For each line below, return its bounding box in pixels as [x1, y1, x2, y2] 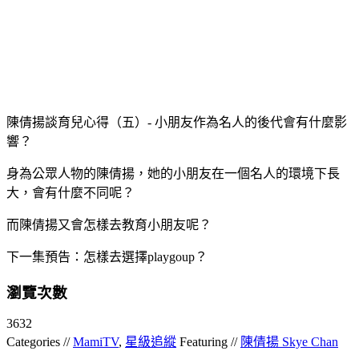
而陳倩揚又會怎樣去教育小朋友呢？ [6, 217, 212, 232]
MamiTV [73, 335, 119, 349]
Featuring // [176, 335, 240, 349]
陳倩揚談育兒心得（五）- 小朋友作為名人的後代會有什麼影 [6, 115, 347, 129]
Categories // [6, 335, 73, 349]
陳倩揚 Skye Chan [240, 335, 338, 349]
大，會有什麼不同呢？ [6, 185, 135, 200]
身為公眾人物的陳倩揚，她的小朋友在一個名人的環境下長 [6, 166, 340, 180]
